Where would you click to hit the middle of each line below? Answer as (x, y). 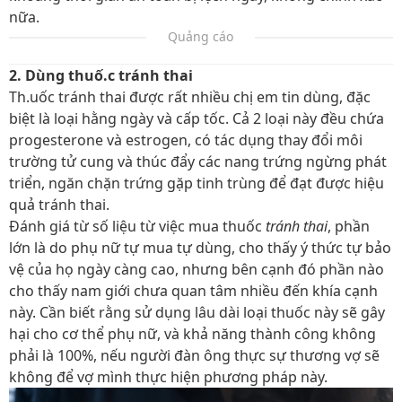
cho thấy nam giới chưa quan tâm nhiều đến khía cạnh (193, 291)
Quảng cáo (201, 36)
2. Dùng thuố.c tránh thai (101, 75)
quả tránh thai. (59, 205)
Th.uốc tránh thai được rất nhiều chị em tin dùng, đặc (190, 97)
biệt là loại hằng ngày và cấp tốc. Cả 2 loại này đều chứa (197, 118)
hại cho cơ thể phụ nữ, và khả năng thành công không (192, 334)
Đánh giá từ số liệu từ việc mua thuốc (137, 226)
